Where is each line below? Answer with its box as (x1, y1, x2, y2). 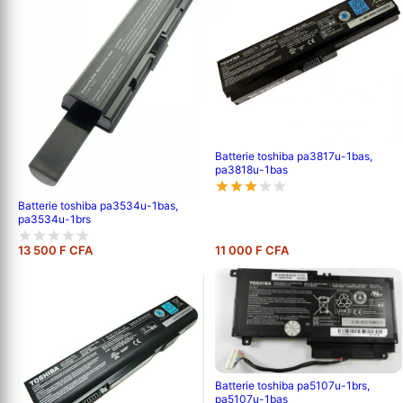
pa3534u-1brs (18, 212, 91, 227)
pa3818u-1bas (215, 162, 289, 176)
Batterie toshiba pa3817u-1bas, (215, 148, 373, 163)
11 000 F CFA (215, 243, 290, 258)
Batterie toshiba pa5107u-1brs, (215, 379, 371, 393)
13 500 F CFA (18, 243, 93, 258)
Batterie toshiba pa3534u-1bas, (18, 199, 178, 213)
